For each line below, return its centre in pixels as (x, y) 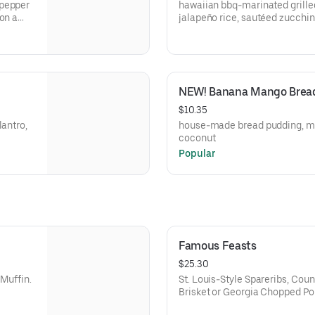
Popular (197, 153)
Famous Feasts (218, 246)
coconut (197, 138)
